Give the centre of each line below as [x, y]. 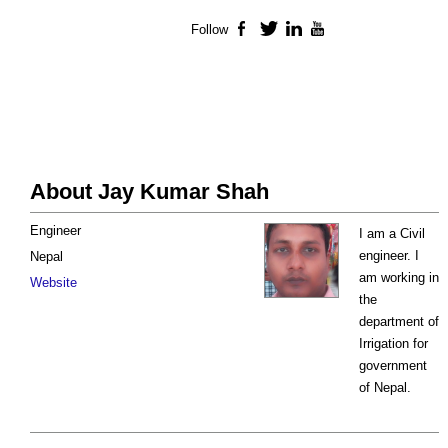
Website [53, 283]
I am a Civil [392, 234]
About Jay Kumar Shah [149, 192]
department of [399, 322]
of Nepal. [385, 388]
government [393, 366]
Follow [209, 30]
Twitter [298, 30]
